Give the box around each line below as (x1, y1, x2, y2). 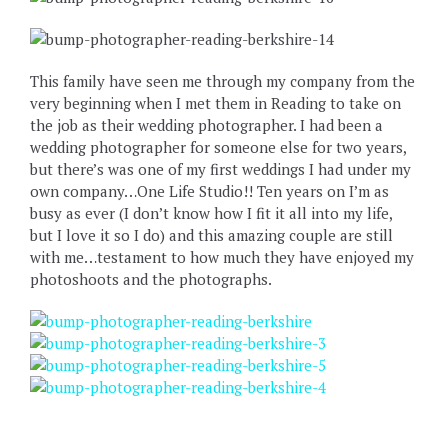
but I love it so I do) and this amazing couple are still (30, 224, 393, 245)
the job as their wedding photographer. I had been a (30, 114, 383, 135)
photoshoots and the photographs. (30, 268, 272, 289)
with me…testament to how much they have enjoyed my (30, 246, 414, 267)
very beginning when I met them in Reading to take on (30, 92, 401, 113)
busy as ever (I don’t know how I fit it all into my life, (30, 202, 392, 223)
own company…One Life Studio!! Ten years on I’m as (30, 180, 389, 201)
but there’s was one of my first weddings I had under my (30, 158, 411, 179)
